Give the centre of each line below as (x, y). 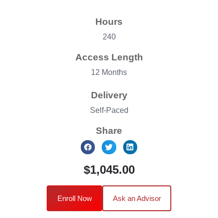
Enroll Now (74, 198)
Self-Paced (109, 110)
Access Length (109, 57)
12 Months (109, 72)
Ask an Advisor (137, 198)
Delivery (109, 95)
